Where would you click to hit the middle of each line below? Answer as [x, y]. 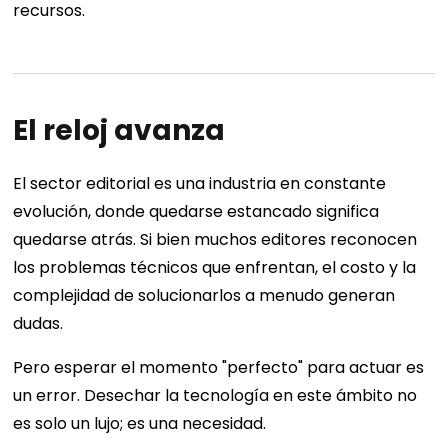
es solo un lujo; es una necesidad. [140, 424]
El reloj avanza [119, 130]
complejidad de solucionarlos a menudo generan [204, 296]
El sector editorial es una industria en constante [200, 184]
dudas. [38, 324]
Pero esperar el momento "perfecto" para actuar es [219, 368]
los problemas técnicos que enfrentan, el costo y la [215, 268]
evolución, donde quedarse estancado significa [196, 212]
